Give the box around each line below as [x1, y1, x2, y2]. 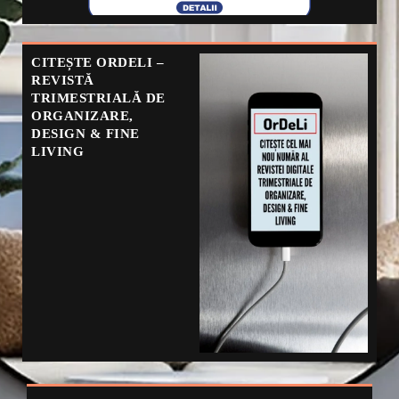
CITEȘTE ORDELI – [31, 55, 164, 70]
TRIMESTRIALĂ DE [31, 91, 166, 106]
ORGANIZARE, [31, 109, 134, 124]
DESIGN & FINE [31, 126, 140, 142]
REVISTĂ [31, 73, 94, 88]
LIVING [31, 144, 84, 159]
